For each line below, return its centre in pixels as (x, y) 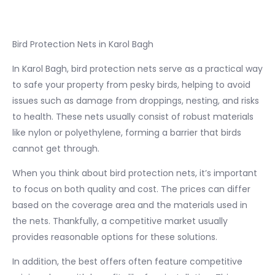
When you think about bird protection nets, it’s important (135, 173)
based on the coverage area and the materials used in (130, 205)
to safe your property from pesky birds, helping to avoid (131, 84)
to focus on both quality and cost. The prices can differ (131, 189)
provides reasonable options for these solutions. (115, 237)
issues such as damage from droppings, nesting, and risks (136, 100)
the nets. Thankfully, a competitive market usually (120, 221)
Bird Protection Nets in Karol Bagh (83, 44)
